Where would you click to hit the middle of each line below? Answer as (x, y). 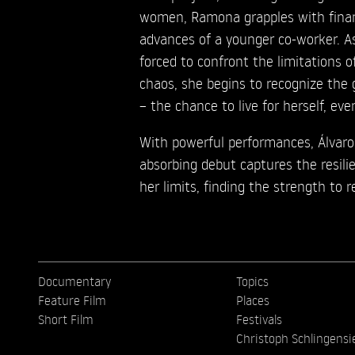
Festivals (259, 319)
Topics (252, 281)
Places (252, 300)
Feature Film (72, 300)
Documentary (74, 281)
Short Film (66, 319)
